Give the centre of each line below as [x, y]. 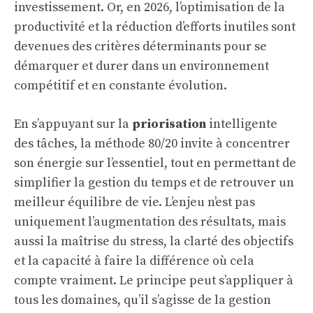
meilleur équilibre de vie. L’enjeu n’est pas [134, 202]
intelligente [242, 124]
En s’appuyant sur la [73, 124]
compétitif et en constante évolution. [121, 86]
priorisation [169, 124]
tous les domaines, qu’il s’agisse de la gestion [143, 300]
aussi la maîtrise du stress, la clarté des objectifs [154, 241]
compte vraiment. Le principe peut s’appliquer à [154, 281]
